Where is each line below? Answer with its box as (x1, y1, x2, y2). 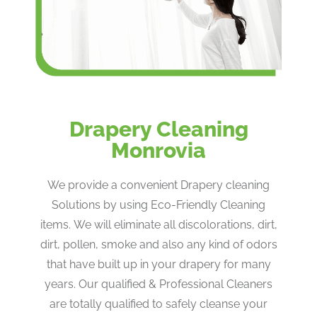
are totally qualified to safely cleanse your (50, 296, 267, 311)
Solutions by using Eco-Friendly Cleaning (52, 197, 265, 212)
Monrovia (111, 137, 206, 163)
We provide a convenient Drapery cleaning (47, 178, 270, 192)
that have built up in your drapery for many (46, 257, 271, 271)
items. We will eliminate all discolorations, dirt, (40, 217, 277, 231)
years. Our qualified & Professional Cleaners (45, 277, 272, 291)
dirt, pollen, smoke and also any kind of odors (40, 237, 277, 251)
